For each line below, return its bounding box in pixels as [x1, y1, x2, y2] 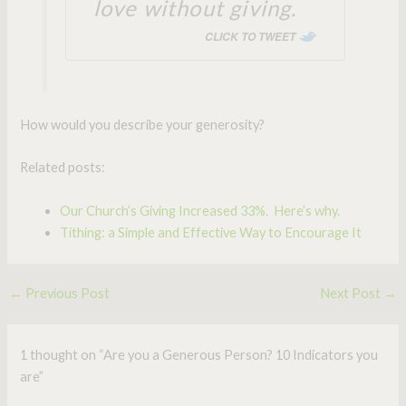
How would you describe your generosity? [20, 116, 266, 132]
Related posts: [20, 159, 106, 176]
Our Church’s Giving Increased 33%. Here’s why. [60, 202, 341, 218]
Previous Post [22, 285, 110, 302]
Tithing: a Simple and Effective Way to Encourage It [60, 224, 362, 240]
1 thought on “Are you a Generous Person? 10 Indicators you [20, 347, 379, 363]
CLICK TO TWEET [205, 29, 296, 45]
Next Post [320, 285, 384, 302]
